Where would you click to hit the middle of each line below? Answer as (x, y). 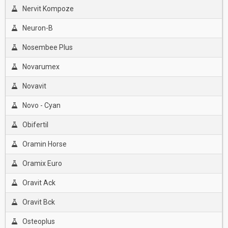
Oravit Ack (39, 183)
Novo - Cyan (41, 105)
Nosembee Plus (47, 47)
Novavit (34, 86)
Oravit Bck (38, 202)
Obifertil (35, 125)
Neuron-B (37, 28)
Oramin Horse (44, 144)
